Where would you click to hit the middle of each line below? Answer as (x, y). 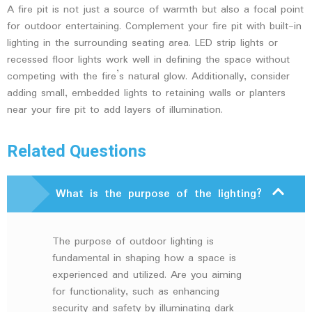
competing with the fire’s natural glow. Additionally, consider (148, 76)
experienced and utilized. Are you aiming (147, 275)
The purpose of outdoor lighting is (133, 242)
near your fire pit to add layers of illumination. (115, 110)
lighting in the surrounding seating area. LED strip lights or (142, 43)
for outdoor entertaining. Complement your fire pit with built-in (154, 26)
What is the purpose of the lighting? (159, 194)
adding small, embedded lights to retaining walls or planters (146, 93)
